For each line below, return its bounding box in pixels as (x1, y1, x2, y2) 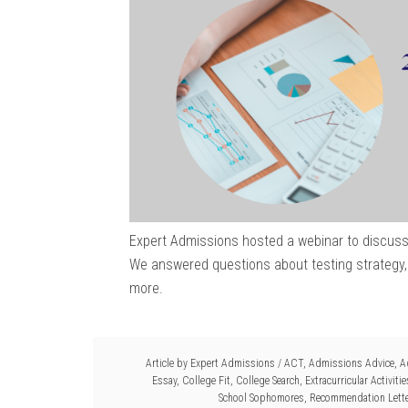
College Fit (182, 373, 230, 387)
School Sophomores (219, 391, 304, 404)
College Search (236, 373, 300, 387)
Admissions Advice (309, 356, 394, 370)
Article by (146, 356, 190, 370)
